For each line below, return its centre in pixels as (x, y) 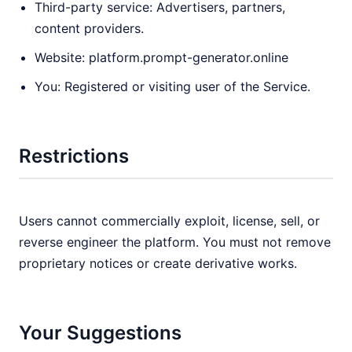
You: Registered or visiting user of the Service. (172, 86)
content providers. (89, 28)
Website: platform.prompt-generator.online (161, 57)
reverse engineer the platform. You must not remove (175, 242)
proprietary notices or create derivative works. (158, 263)
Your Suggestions (100, 333)
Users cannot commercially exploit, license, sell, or (169, 221)
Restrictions (74, 156)
